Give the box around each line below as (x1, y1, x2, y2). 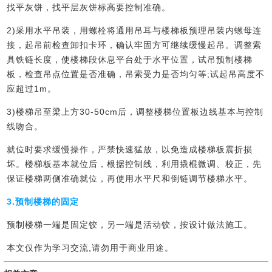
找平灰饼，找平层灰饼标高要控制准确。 (7, 2, 171, 13)
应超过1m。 (7, 84, 57, 94)
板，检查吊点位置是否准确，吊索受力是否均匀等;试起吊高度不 (7, 69, 265, 80)
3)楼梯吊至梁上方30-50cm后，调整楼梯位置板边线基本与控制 (7, 107, 264, 117)
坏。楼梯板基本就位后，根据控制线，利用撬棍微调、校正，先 (7, 159, 262, 169)
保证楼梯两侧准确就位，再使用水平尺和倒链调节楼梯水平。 (7, 174, 253, 184)
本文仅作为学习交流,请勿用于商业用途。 (7, 243, 174, 253)
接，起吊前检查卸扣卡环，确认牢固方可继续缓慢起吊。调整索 (7, 40, 262, 50)
